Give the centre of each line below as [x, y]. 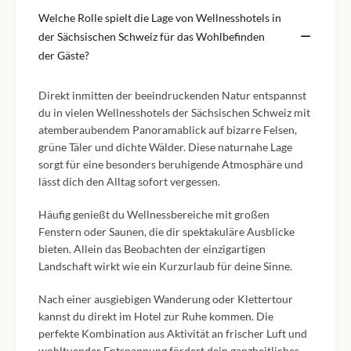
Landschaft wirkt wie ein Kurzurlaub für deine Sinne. [165, 266]
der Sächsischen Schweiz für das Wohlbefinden [152, 36]
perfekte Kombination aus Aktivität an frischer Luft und [173, 333]
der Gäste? [64, 55]
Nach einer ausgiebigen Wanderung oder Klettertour [166, 299]
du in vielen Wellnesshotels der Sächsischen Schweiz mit [174, 112]
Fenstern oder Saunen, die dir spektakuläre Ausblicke [166, 232]
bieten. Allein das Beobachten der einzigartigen [152, 249]
